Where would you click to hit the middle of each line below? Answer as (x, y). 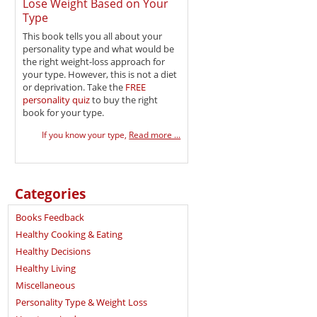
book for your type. (64, 113)
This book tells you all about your (93, 36)
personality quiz (57, 100)
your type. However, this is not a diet (100, 74)
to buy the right (124, 100)
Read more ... (155, 135)
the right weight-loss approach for (94, 62)
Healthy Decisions (53, 251)
